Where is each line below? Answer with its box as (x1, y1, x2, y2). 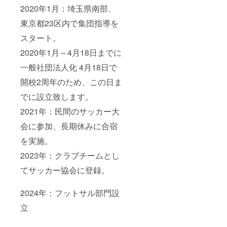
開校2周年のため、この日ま (20, 76, 122, 88)
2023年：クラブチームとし (20, 149, 120, 162)
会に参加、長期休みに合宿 (20, 120, 118, 132)
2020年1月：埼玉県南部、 (20, 3, 116, 15)
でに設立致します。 (20, 91, 93, 103)
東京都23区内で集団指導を (20, 17, 119, 29)
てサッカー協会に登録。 (20, 164, 109, 176)
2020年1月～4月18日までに (20, 47, 122, 59)
